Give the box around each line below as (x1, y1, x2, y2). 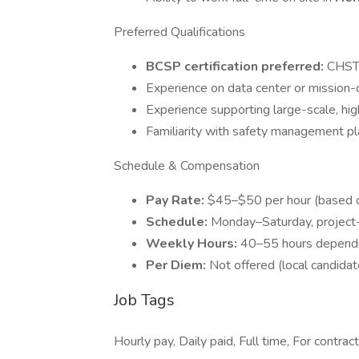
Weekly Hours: (146, 235, 240, 252)
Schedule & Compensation (114, 157, 260, 175)
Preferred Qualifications (114, 23, 245, 41)
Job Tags (114, 289, 175, 311)
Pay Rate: (146, 192, 208, 209)
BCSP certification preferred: (146, 58, 327, 75)
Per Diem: (146, 256, 209, 274)
